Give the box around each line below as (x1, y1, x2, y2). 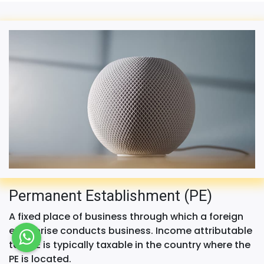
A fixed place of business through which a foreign (9, 210, 243, 224)
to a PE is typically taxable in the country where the (9, 238, 250, 252)
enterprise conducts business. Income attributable (9, 224, 252, 238)
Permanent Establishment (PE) (9, 187, 212, 205)
